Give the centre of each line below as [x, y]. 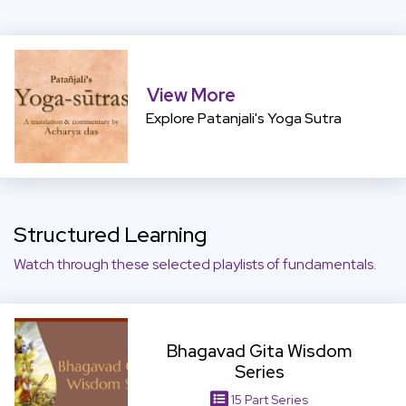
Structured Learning [110, 235]
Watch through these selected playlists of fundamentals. [195, 265]
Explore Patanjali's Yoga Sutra [243, 119]
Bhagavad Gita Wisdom [259, 351]
